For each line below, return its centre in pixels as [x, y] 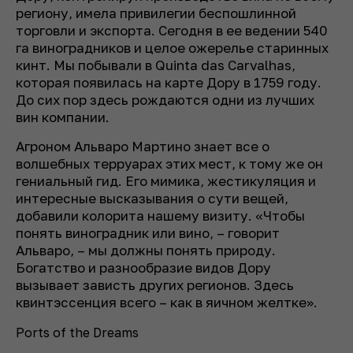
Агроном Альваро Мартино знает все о [143, 146]
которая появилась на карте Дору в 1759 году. [169, 82]
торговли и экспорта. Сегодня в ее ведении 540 [172, 30]
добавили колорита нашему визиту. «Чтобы [160, 215]
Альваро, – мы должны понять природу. [146, 250]
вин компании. [64, 117]
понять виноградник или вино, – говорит [148, 232]
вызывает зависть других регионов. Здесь [155, 284]
